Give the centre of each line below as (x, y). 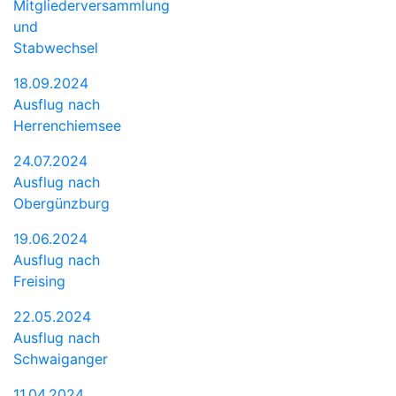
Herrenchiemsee (67, 125)
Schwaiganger (61, 358)
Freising (39, 281)
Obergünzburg (61, 203)
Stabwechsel (56, 47)
